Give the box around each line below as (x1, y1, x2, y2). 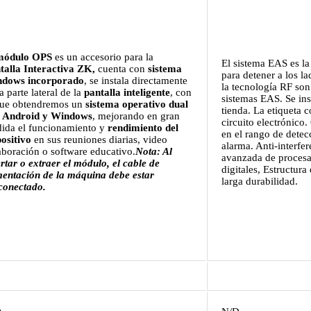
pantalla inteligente (84, 87, 170, 99)
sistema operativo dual (85, 99, 188, 110)
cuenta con (98, 63, 148, 75)
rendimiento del (108, 122, 178, 134)
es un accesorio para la (52, 51, 153, 63)
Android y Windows (2, 110, 92, 122)
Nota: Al (135, 146, 172, 158)
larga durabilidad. (221, 176, 298, 187)
